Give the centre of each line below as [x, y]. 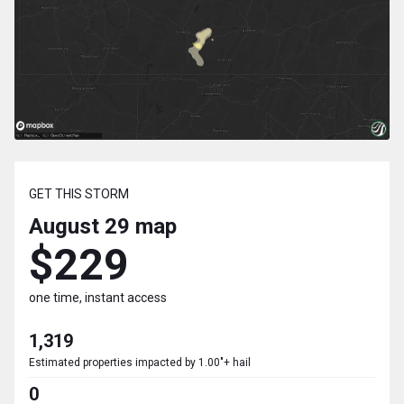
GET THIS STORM [79, 194]
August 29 [79, 227]
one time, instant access [98, 298]
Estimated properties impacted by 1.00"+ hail [140, 363]
